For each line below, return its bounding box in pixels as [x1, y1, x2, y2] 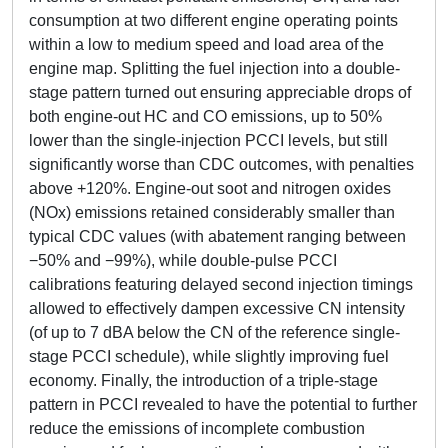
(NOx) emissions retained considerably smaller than [29, 204, 395, 221]
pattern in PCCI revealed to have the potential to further [29, 396, 417, 413]
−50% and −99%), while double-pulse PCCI [29, 252, 337, 269]
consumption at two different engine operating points [29, 12, 398, 29]
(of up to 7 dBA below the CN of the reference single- [29, 324, 400, 341]
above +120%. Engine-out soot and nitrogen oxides [29, 180, 391, 197]
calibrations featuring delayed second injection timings [29, 276, 413, 293]
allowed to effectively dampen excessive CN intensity [29, 300, 405, 317]
